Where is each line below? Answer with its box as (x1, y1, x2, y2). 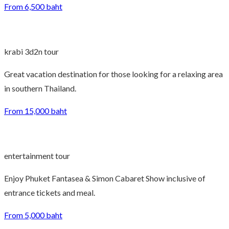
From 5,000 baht (4, 210, 62, 220)
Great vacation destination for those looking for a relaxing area (4, 69, 223, 79)
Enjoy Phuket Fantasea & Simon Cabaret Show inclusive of (4, 173, 205, 184)
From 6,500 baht (4, 2, 62, 12)
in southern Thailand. (4, 83, 76, 94)
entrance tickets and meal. (4, 188, 95, 198)
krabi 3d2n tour (4, 47, 59, 57)
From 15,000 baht (4, 106, 67, 116)
